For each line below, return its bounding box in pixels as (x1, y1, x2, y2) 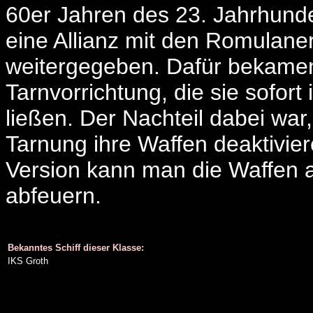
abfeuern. (6, 183, 101, 208)
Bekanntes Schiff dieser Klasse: (8, 242, 144, 253)
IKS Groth (8, 256, 48, 266)
